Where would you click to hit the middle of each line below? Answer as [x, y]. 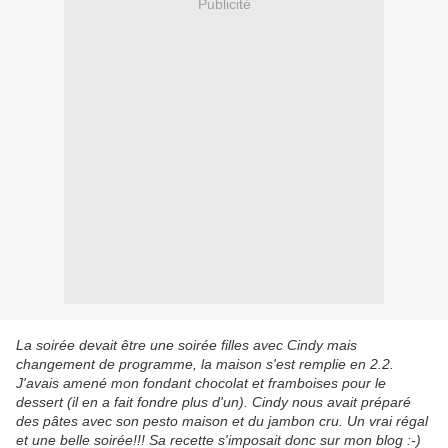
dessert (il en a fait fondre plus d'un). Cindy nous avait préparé [213, 402]
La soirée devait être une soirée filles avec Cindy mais [186, 345]
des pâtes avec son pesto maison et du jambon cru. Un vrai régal [222, 421]
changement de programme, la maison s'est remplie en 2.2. [205, 364]
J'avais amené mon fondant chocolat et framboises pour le [201, 383]
